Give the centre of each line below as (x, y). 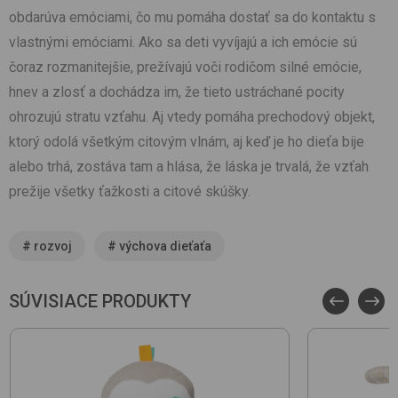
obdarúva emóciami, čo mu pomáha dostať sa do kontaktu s (192, 18)
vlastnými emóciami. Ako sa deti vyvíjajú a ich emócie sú (183, 43)
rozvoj (53, 247)
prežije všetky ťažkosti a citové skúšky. (130, 192)
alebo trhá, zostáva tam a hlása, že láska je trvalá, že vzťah (189, 167)
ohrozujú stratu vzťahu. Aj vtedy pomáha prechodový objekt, (192, 117)
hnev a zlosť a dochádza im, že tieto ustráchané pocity (177, 92)
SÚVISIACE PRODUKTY (100, 302)
